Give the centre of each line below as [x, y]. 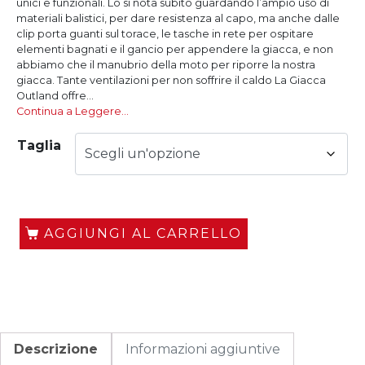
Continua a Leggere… [73, 111]
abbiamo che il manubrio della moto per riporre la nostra [166, 65]
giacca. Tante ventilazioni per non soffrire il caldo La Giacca [171, 80]
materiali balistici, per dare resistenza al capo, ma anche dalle [178, 18]
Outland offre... [55, 96]
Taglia [39, 145]
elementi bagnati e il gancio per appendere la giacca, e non [175, 49]
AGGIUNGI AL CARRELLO [143, 233]
